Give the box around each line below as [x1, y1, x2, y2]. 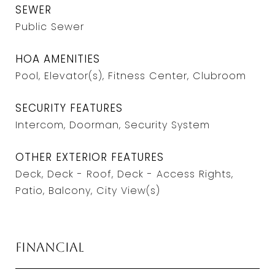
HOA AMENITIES [15, 52, 100, 66]
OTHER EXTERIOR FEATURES [15, 150, 164, 165]
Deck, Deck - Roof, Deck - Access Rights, [15, 167, 233, 181]
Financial [15, 239, 84, 255]
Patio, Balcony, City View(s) [15, 184, 160, 198]
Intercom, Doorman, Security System [15, 118, 210, 132]
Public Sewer [15, 20, 84, 34]
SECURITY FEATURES [15, 101, 123, 115]
